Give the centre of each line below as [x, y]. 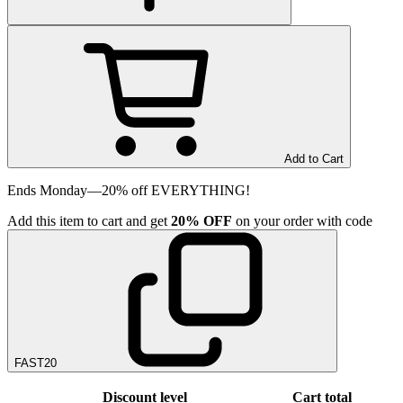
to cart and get [125, 220]
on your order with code [304, 220]
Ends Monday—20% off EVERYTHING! [129, 190]
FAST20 [36, 363]
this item [60, 220]
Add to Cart [314, 158]
